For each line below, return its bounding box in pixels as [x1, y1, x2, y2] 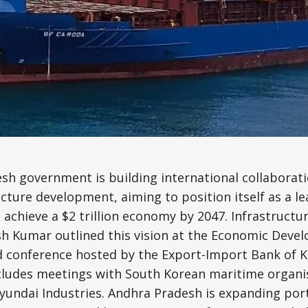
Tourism [71, 48, 121, 65]
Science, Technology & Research [71, 14, 269, 31]
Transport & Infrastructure [71, 82, 228, 98]
